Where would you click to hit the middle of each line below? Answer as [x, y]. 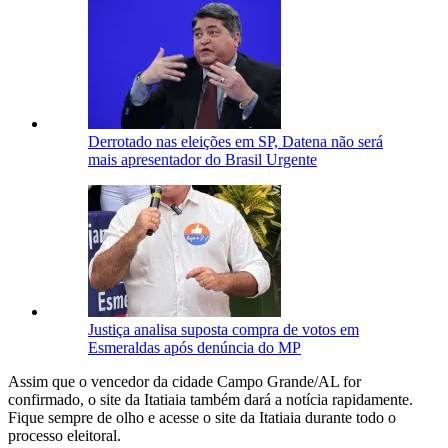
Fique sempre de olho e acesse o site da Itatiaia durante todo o [202, 418]
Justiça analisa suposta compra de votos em [223, 330]
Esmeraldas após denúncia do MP [194, 348]
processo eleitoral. [64, 436]
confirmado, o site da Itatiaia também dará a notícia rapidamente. [210, 400]
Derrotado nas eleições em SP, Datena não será [235, 142]
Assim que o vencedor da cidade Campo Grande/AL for [184, 382]
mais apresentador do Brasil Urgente [202, 160]
